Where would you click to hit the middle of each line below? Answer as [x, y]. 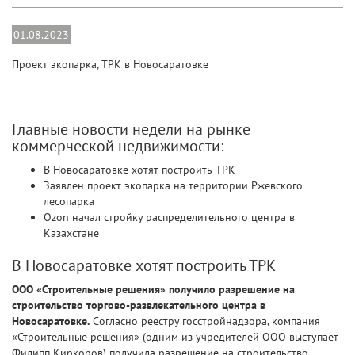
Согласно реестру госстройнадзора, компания [205, 321]
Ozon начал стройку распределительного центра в [169, 218]
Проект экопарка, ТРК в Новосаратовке [110, 65]
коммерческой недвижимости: [118, 146]
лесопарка [69, 202]
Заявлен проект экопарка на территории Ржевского [173, 186]
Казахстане [71, 233]
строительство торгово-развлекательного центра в [139, 305]
